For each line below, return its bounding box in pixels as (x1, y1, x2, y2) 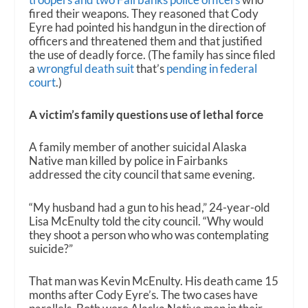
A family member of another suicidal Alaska (29, 140, 247, 155)
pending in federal (166, 61, 258, 76)
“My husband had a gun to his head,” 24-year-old (29, 199, 271, 214)
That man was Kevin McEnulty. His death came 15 (29, 273, 279, 288)
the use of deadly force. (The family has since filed (29, 47, 276, 63)
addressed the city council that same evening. (29, 167, 256, 182)
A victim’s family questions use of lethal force (29, 107, 264, 122)
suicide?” (29, 241, 74, 256)
